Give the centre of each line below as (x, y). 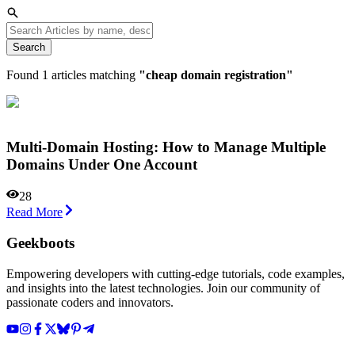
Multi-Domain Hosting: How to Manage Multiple (166, 147)
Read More (34, 212)
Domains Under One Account (102, 164)
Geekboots (40, 242)
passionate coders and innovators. (90, 302)
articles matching (94, 74)
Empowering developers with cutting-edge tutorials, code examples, (176, 273)
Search (29, 47)
